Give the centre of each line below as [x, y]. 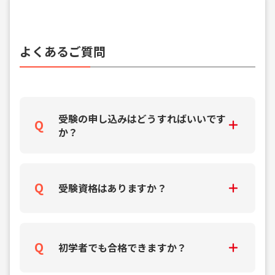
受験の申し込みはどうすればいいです [142, 118]
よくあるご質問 [63, 51]
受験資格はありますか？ [113, 188]
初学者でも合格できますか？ [122, 248]
